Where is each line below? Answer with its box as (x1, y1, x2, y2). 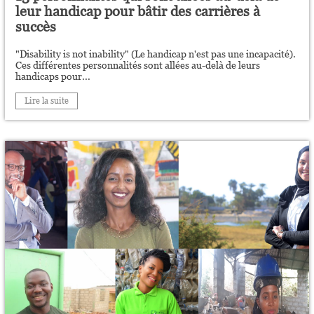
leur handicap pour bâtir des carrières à (15, 4, 261, 19)
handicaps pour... (15, 71, 91, 82)
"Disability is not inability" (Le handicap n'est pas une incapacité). (15, 48, 296, 60)
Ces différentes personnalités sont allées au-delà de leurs (15, 60, 261, 71)
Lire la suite (25, 96, 69, 106)
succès (15, 19, 57, 34)
